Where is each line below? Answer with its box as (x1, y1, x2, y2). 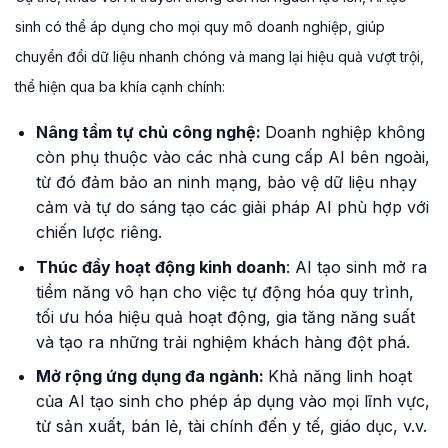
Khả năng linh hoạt (267, 366, 412, 387)
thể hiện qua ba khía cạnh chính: (15, 78, 225, 96)
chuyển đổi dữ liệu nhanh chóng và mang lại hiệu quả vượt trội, (15, 48, 424, 66)
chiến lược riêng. (35, 222, 162, 243)
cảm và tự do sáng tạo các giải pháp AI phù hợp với (35, 197, 429, 218)
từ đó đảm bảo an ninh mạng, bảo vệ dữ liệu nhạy (35, 172, 417, 193)
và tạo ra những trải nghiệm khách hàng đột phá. (35, 331, 410, 352)
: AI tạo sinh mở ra (285, 256, 427, 277)
